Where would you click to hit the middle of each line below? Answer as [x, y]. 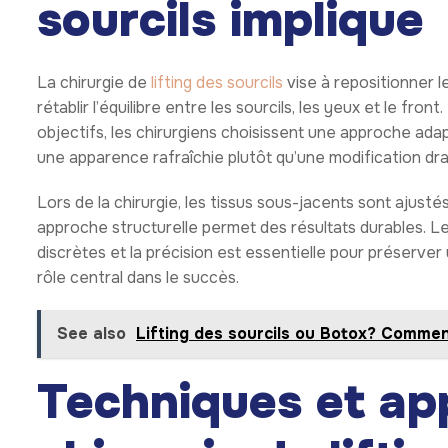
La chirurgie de [94, 83]
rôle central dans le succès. [138, 278]
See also [91, 334]
